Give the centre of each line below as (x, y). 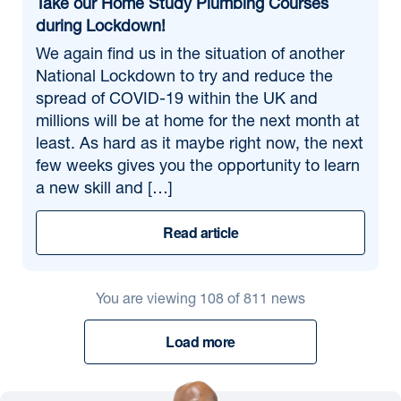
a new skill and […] (104, 190)
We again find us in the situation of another (190, 55)
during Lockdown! (101, 28)
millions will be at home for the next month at (198, 123)
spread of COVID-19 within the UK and (177, 100)
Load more (200, 341)
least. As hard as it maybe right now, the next (200, 145)
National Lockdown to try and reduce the (184, 78)
